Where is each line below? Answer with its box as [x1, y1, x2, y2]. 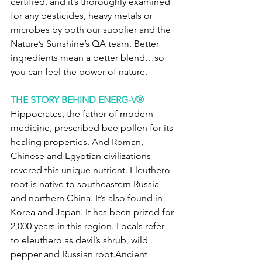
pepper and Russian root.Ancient [11, 249, 150, 260]
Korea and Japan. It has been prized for [11, 206, 176, 218]
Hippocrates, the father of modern [11, 108, 156, 119]
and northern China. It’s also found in [11, 192, 165, 204]
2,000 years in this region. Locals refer [11, 220, 167, 232]
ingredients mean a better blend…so [11, 52, 167, 63]
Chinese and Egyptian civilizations [11, 150, 153, 161]
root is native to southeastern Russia [11, 178, 161, 189]
